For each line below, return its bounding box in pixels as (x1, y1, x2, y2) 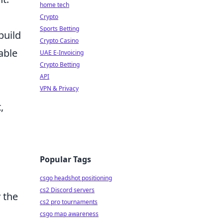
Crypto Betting (40, 60, 80, 69)
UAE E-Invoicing (40, 48, 84, 57)
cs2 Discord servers (40, 186, 95, 194)
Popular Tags (40, 154, 91, 165)
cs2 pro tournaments (40, 198, 98, 206)
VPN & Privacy (40, 84, 79, 93)
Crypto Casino (40, 36, 79, 45)
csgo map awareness (40, 210, 99, 218)
